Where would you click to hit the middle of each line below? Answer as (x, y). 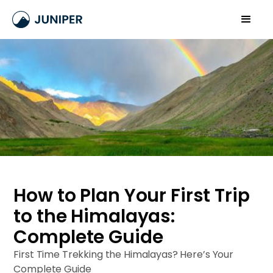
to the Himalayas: (94, 216)
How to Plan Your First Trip (132, 195)
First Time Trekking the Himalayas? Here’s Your (123, 254)
